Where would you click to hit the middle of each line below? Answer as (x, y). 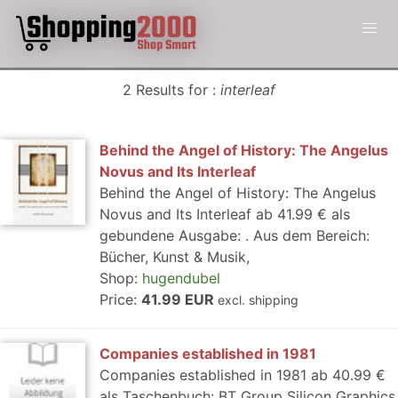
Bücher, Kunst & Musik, (175, 257)
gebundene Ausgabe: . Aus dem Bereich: (235, 235)
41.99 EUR (179, 299)
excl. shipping (258, 300)
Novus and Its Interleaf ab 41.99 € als (225, 214)
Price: (120, 299)
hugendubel (181, 278)
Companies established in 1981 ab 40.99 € (243, 375)
